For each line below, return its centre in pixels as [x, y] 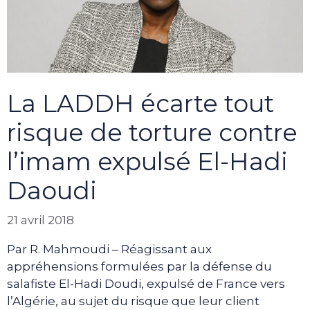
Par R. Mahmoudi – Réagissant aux [109, 249]
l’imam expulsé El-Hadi [147, 162]
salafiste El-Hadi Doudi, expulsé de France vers [146, 283]
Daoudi [52, 191]
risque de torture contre [152, 133]
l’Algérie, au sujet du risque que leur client [133, 301]
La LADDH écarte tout [140, 104]
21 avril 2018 [40, 220]
